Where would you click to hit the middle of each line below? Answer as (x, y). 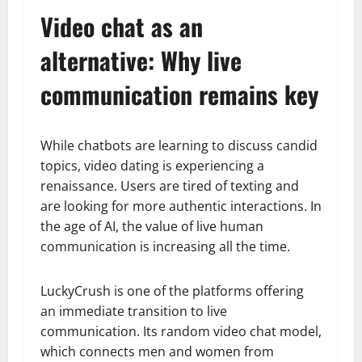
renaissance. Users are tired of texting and (170, 185)
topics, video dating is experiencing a (152, 165)
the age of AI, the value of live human (152, 226)
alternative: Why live (141, 60)
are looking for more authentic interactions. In (181, 206)
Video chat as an (122, 26)
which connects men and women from (157, 351)
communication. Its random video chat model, (181, 331)
